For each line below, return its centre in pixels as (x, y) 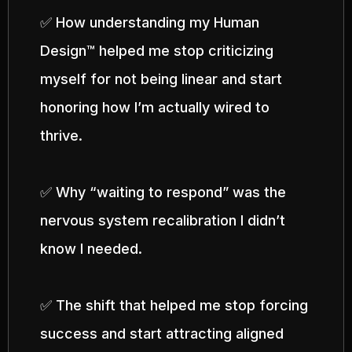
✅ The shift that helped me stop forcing (174, 305)
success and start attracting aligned (162, 334)
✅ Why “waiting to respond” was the (163, 192)
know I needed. (91, 249)
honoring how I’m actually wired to (155, 107)
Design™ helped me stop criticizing (157, 51)
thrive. (61, 136)
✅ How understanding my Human (150, 22)
